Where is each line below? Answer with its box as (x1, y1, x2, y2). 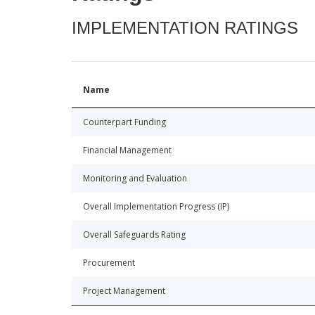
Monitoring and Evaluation (83, 172, 187, 185)
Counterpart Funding (83, 116, 166, 129)
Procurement (83, 257, 135, 269)
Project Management (83, 285, 165, 297)
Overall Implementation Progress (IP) (83, 200, 229, 213)
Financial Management (83, 144, 172, 157)
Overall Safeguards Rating (83, 229, 186, 241)
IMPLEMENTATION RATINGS (72, 18, 298, 38)
